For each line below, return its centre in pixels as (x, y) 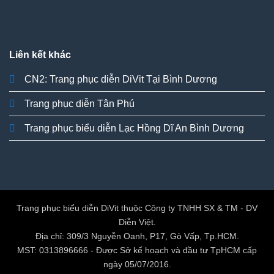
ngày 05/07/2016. (137, 264)
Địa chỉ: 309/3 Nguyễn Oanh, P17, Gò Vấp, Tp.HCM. (137, 236)
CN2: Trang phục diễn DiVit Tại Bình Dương (121, 80)
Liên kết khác (40, 55)
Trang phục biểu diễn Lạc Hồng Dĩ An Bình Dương (134, 128)
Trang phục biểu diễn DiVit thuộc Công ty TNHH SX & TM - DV (137, 208)
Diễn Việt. (137, 222)
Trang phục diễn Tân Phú (80, 104)
